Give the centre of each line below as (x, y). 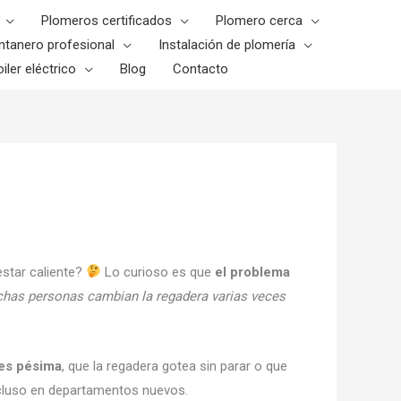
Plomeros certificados (107, 20)
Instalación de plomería (227, 44)
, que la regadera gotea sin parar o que (175, 366)
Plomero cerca (259, 20)
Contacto (200, 68)
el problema (253, 272)
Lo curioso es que (158, 272)
